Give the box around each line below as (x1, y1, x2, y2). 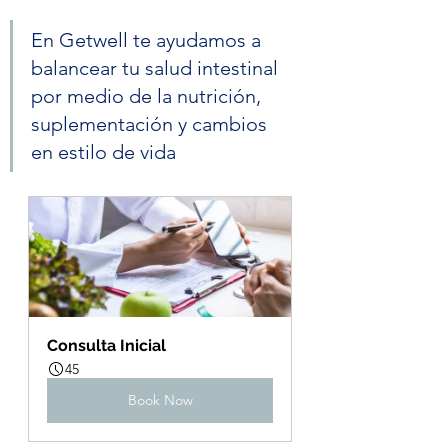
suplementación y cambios (31, 112, 272, 137)
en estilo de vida (31, 140, 176, 165)
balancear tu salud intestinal (31, 56, 283, 81)
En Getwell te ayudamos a (31, 28, 266, 53)
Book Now (127, 391, 193, 410)
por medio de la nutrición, (31, 84, 266, 109)
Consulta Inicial (47, 336, 166, 356)
